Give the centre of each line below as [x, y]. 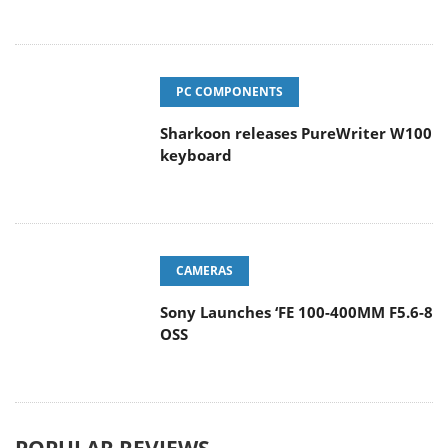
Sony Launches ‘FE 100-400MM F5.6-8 [296, 312]
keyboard [196, 155]
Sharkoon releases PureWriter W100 [296, 133]
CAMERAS [204, 271]
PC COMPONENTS [229, 92]
